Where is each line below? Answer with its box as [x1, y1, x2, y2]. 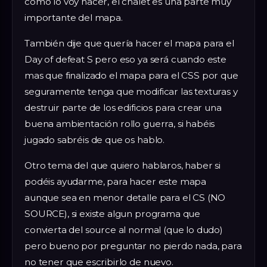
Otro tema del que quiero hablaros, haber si [24, 160, 221, 172]
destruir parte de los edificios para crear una [24, 102, 222, 114]
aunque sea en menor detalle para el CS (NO [24, 192, 226, 204]
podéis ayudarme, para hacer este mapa [24, 176, 207, 188]
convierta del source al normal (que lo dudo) [24, 224, 223, 236]
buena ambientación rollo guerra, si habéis [24, 118, 215, 130]
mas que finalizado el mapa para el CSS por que [24, 70, 238, 82]
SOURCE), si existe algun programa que [24, 208, 201, 220]
